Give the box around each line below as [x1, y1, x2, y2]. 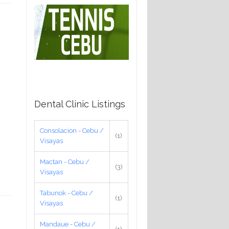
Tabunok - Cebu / [40, 189, 93, 197]
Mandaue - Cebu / [40, 220, 96, 228]
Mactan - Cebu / [40, 157, 89, 166]
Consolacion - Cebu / [40, 126, 104, 134]
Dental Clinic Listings [34, 98, 125, 109]
